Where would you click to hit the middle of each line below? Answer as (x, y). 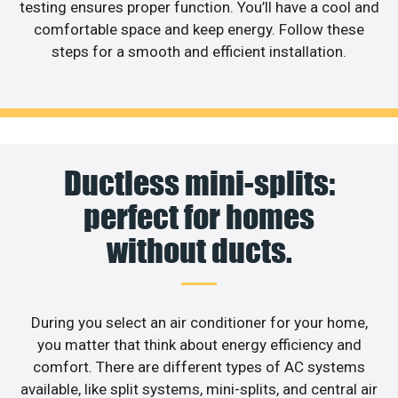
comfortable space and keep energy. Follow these (199, 30)
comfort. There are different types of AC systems (199, 366)
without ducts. (199, 250)
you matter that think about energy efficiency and (199, 344)
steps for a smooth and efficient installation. (199, 52)
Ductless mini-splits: (199, 183)
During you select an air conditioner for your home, (199, 322)
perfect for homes (199, 216)
